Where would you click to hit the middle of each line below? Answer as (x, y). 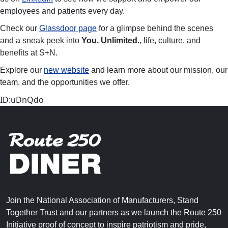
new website (66, 70)
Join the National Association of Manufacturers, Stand (102, 200)
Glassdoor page (68, 28)
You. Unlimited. (110, 40)
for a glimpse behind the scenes (155, 28)
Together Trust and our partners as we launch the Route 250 (114, 212)
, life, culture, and (170, 40)
